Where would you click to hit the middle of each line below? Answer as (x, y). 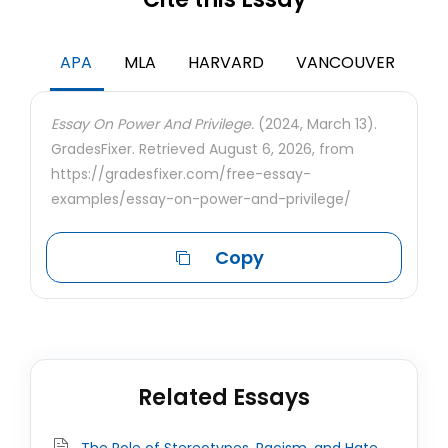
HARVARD (226, 62)
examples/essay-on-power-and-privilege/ (201, 199)
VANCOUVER (345, 62)
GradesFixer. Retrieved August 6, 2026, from (202, 149)
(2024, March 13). (315, 124)
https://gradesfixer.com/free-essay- (181, 174)
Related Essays (224, 397)
